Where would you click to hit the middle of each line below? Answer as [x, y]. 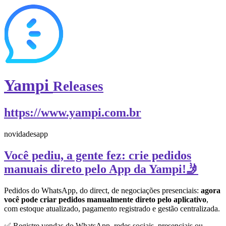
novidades [20, 134]
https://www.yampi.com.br [73, 112]
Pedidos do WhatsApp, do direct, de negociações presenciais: [102, 190]
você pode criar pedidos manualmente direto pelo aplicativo [105, 199]
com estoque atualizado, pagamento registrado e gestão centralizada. [112, 208]
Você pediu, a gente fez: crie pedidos [98, 155]
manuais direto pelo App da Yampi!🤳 [101, 169]
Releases [78, 87]
